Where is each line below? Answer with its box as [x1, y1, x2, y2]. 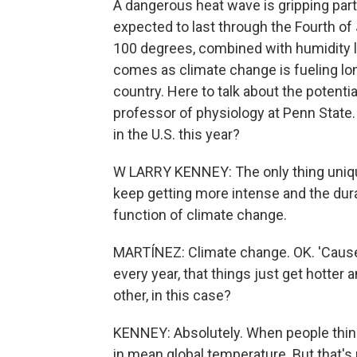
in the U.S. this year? [113, 126, 240, 143]
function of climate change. [113, 206, 287, 223]
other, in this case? [113, 287, 231, 304]
